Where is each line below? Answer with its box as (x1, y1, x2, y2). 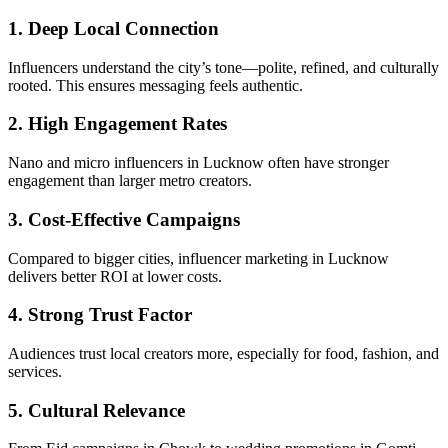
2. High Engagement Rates (8, 113, 227, 135)
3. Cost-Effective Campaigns (8, 208, 240, 230)
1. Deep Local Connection (8, 17, 219, 39)
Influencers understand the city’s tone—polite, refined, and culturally (8, 58, 439, 76)
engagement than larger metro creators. (8, 172, 252, 190)
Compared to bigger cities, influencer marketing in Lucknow (8, 249, 389, 267)
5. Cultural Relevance (8, 399, 185, 421)
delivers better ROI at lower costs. (8, 267, 222, 285)
